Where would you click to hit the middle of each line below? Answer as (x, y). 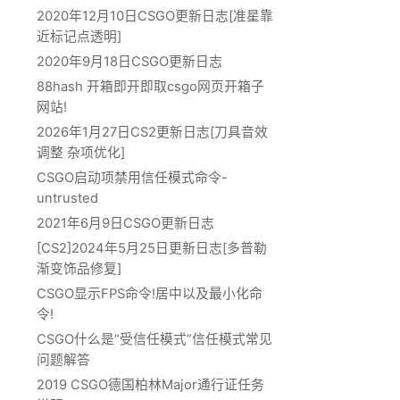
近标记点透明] (79, 36)
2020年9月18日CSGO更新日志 (129, 61)
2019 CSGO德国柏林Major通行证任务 (150, 384)
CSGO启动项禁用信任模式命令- (132, 177)
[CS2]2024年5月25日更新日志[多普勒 (152, 248)
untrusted (67, 198)
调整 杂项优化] (81, 152)
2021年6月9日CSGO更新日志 (125, 223)
